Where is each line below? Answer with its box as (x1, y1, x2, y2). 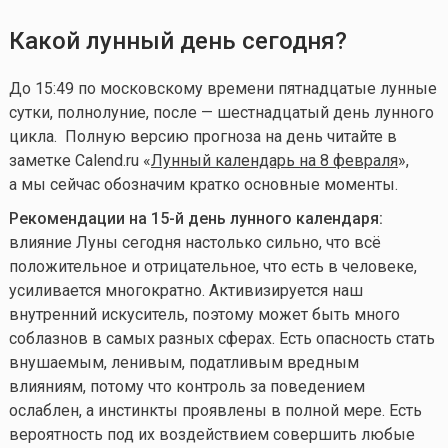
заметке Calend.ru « (8, 150, 151, 170)
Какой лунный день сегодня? (8, 26, 347, 55)
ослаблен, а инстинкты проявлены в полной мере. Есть (8, 400, 422, 420)
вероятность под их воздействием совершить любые (8, 424, 415, 444)
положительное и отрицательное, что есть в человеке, (8, 256, 417, 276)
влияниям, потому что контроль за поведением (8, 376, 365, 396)
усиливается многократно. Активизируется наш (8, 280, 363, 300)
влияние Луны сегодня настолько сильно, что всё (8, 232, 381, 252)
